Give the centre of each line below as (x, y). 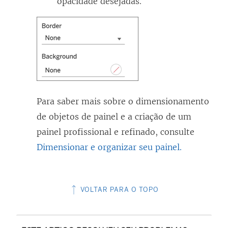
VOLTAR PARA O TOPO (119, 189)
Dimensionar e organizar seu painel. (109, 147)
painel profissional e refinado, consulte (116, 132)
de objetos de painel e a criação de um (114, 116)
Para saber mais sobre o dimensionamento (123, 101)
